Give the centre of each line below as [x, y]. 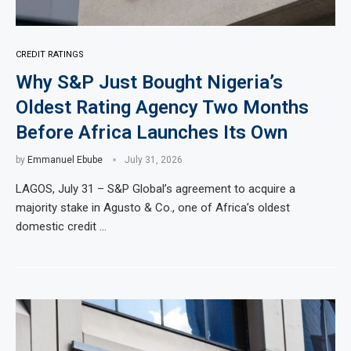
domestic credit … [61, 226]
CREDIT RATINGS [50, 54]
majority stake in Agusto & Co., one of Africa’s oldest [153, 208]
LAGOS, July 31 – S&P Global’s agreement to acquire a [156, 189]
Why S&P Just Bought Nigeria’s [149, 82]
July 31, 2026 [154, 160]
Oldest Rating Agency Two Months [162, 107]
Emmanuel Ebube [65, 160]
